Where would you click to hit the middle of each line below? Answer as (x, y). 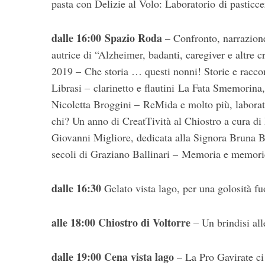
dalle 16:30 (76, 188)
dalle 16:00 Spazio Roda (107, 38)
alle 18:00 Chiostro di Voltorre (121, 223)
